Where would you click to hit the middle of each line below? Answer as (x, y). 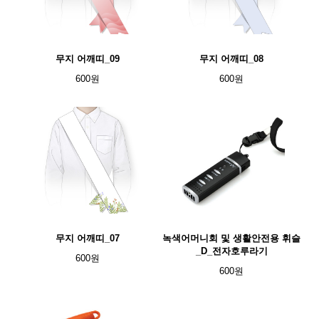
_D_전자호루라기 (231, 251)
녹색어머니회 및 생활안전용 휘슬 (231, 238)
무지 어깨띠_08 (231, 59)
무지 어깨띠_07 (88, 238)
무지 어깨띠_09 (88, 59)
